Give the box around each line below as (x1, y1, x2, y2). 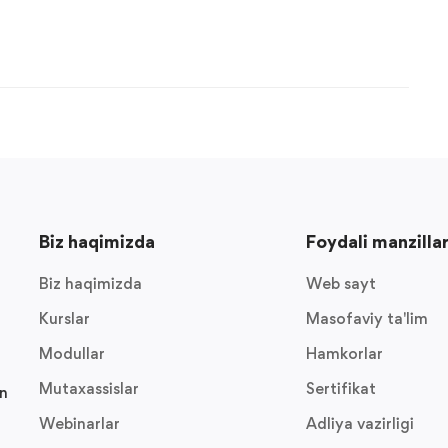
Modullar (39, 344, 105, 363)
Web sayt (305, 274, 376, 293)
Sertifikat (305, 379, 376, 398)
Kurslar (39, 309, 90, 328)
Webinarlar (39, 414, 120, 433)
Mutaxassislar (39, 379, 139, 398)
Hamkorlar (305, 344, 383, 363)
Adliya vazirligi (305, 414, 414, 433)
